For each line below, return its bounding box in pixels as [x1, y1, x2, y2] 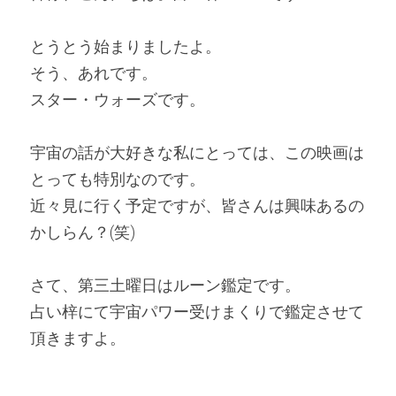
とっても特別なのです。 [30, 170, 205, 188]
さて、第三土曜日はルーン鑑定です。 [30, 276, 301, 294]
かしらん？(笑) [30, 223, 135, 241]
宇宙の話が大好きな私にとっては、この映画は [30, 143, 364, 162]
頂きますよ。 [30, 329, 129, 347]
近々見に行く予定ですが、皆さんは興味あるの [30, 196, 364, 215]
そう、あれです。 [30, 64, 157, 82]
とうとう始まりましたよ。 [30, 37, 221, 56]
